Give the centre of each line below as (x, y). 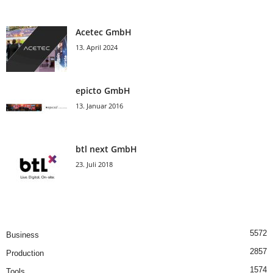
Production (25, 253)
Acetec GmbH (104, 32)
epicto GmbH (103, 90)
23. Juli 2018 (94, 164)
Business (23, 235)
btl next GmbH (106, 149)
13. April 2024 (97, 47)
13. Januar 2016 (99, 106)
